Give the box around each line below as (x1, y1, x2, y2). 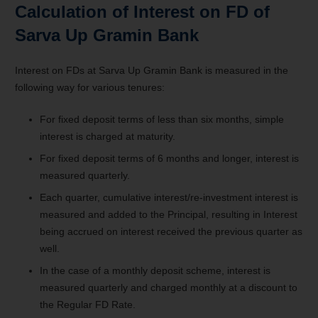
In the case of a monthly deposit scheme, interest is (40, 264, 270, 276)
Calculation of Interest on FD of (15, 1, 275, 21)
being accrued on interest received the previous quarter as (40, 225, 302, 237)
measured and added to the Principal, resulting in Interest (40, 208, 297, 220)
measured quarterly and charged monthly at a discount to (40, 281, 297, 293)
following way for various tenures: (15, 81, 165, 93)
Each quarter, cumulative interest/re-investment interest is (40, 191, 298, 203)
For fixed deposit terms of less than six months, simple (40, 113, 284, 125)
